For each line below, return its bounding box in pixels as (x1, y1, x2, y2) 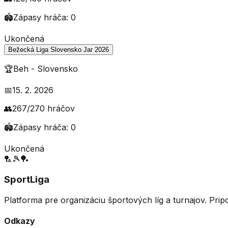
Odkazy (4, 216, 35, 226)
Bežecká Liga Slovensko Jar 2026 (8, 46, 109, 54)
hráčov (47, 103, 75, 114)
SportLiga (4, 174, 49, 186)
